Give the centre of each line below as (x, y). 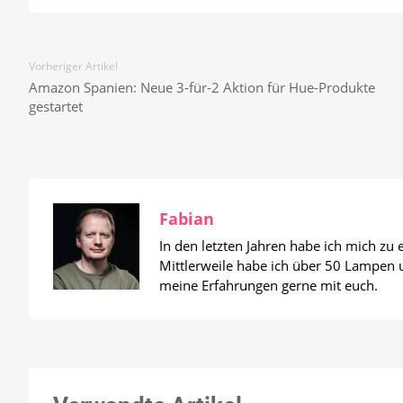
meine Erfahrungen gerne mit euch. (269, 285)
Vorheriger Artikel (73, 66)
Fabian (187, 218)
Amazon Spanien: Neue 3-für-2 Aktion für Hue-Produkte (202, 87)
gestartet (56, 106)
